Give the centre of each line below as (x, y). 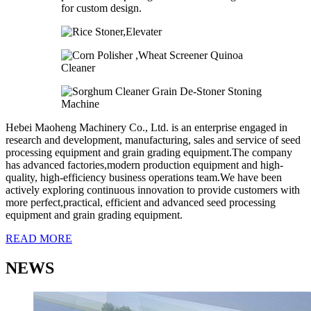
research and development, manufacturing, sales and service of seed (153, 140)
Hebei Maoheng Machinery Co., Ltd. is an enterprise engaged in (146, 128)
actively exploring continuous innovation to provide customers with (153, 190)
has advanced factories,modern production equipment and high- (144, 165)
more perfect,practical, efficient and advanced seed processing (141, 203)
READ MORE (39, 239)
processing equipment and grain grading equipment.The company (149, 153)
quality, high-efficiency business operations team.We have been (144, 178)
